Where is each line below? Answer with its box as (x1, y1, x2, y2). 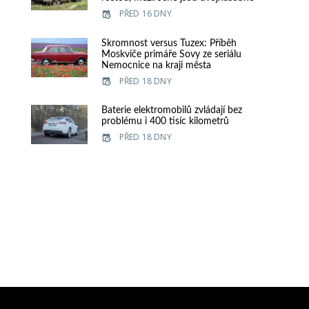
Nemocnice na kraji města (101, 60, 211, 70)
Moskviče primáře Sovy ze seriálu (101, 49, 241, 59)
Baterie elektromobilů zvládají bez (101, 105, 242, 115)
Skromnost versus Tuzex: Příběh (101, 38, 237, 48)
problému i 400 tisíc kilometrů (101, 116, 229, 126)
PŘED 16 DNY (119, 8, 172, 20)
